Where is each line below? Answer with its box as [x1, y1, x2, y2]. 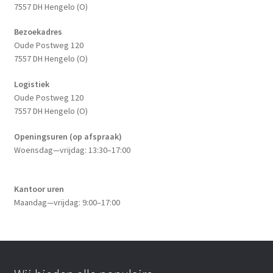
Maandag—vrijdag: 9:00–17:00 [13, 196, 120, 208]
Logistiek [13, 79, 49, 90]
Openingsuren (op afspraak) [13, 131, 122, 143]
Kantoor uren [13, 183, 64, 194]
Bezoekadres [13, 26, 62, 38]
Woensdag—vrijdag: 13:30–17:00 [13, 144, 130, 156]
